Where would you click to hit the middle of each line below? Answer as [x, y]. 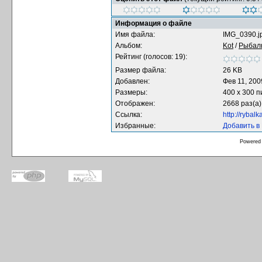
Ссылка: [129, 115]
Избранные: [135, 126]
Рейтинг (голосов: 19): [151, 57]
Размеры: [131, 92]
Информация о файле [154, 23]
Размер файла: [141, 70]
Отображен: [135, 104]
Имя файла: [135, 35]
